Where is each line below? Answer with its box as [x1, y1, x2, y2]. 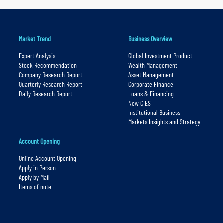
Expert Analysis [18, 51, 55, 60]
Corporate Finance [128, 80, 173, 89]
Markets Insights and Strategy [128, 117, 200, 126]
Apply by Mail [18, 173, 50, 182]
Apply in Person [18, 163, 56, 172]
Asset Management [128, 70, 174, 79]
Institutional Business [128, 108, 180, 117]
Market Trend [18, 34, 51, 43]
